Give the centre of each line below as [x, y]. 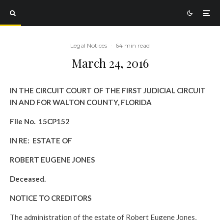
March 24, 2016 [110, 63]
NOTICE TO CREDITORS [51, 198]
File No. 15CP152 [40, 121]
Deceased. [28, 179]
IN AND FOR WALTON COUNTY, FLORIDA [81, 102]
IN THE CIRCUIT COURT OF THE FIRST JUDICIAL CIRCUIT [108, 90]
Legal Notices [89, 45]
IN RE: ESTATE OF [41, 140]
